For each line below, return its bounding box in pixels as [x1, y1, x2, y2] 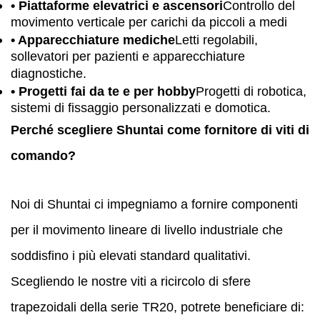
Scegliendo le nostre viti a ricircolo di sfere [11, 274, 251, 289]
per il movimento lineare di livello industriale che [11, 222, 283, 237]
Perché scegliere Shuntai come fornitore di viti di [11, 122, 309, 137]
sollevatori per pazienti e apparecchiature [11, 49, 245, 65]
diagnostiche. [11, 66, 86, 82]
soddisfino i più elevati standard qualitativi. [11, 248, 251, 263]
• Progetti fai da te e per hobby [11, 84, 196, 99]
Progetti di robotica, [196, 84, 306, 99]
